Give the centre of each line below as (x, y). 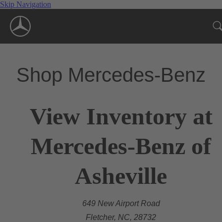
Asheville (121, 175)
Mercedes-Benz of (121, 146)
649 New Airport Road (121, 203)
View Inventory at (121, 116)
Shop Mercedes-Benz (111, 75)
